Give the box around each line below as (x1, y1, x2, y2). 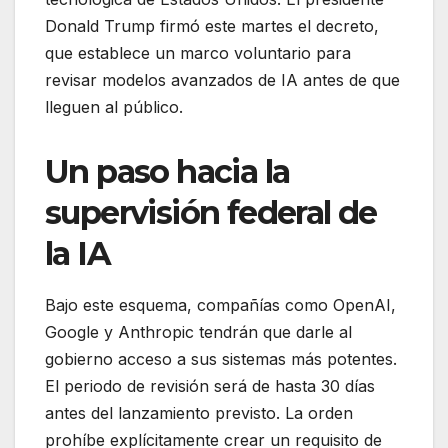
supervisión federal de (45, 192, 377, 232)
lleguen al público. (45, 96, 183, 117)
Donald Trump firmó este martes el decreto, (45, 15, 379, 36)
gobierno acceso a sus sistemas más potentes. (45, 348, 397, 369)
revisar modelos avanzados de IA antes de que (45, 69, 400, 90)
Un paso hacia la (45, 151, 290, 191)
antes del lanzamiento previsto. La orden (45, 402, 353, 423)
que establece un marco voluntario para (45, 42, 351, 63)
